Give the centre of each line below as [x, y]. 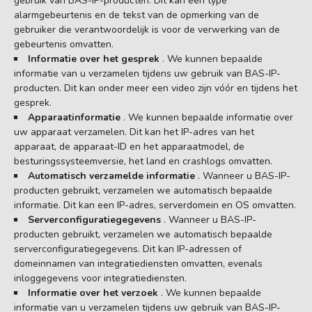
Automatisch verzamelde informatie [113, 175]
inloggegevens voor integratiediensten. [100, 278]
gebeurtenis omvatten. [64, 44]
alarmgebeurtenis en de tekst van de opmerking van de [136, 15]
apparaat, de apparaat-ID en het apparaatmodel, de [129, 146]
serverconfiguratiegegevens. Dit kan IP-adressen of [128, 249]
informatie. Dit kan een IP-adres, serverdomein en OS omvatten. [155, 205]
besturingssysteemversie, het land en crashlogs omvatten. [143, 161]
